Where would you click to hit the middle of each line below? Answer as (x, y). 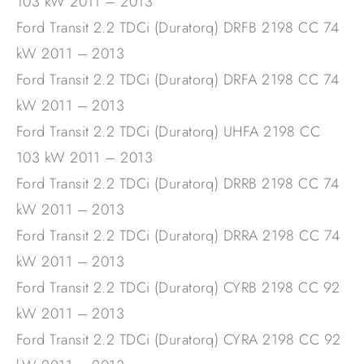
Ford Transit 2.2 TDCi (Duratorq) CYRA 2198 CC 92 (179, 340)
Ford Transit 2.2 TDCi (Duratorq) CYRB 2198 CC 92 (178, 288)
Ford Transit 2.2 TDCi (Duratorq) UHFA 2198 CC (169, 132)
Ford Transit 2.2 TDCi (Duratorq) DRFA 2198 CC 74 (178, 80)
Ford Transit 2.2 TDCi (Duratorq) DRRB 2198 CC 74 (178, 184)
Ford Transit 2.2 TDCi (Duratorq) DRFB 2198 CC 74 (178, 28)
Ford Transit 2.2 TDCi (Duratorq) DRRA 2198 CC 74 (178, 236)
